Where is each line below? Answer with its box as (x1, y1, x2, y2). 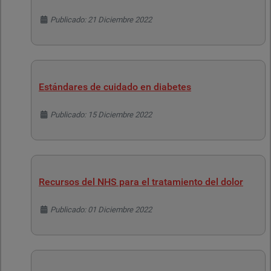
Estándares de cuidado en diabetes (39, 81, 191, 93)
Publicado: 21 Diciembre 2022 (50, 15, 152, 24)
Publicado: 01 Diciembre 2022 (50, 205, 152, 214)
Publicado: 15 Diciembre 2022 (50, 110, 152, 119)
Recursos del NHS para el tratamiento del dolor (39, 176, 243, 188)
